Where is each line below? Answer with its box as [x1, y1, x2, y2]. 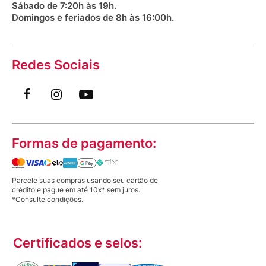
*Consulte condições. [12, 194, 83, 204]
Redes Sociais [12, 56, 100, 72]
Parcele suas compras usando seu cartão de [12, 175, 158, 185]
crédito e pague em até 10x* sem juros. [12, 185, 140, 194]
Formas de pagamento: [12, 135, 156, 151]
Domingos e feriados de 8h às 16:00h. [12, 11, 174, 23]
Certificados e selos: [13, 235, 142, 251]
